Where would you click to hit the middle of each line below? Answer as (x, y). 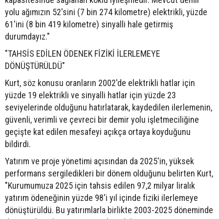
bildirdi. (18, 144)
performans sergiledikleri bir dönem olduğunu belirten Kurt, (109, 173)
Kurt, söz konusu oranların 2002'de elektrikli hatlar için (100, 83)
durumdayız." (27, 36)
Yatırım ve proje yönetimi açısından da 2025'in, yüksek (99, 161)
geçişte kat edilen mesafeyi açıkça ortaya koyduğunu (98, 131)
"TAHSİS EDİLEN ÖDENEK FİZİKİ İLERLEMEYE (83, 53)
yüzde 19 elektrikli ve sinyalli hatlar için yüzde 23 (90, 95)
